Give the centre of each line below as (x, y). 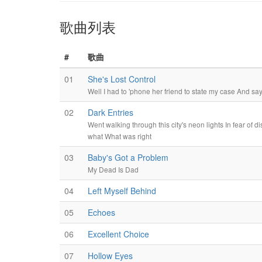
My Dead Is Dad (113, 169)
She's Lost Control (122, 79)
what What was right (120, 136)
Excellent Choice (118, 234)
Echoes (101, 212)
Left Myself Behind (122, 191)
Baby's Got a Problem (128, 157)
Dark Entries (111, 112)
